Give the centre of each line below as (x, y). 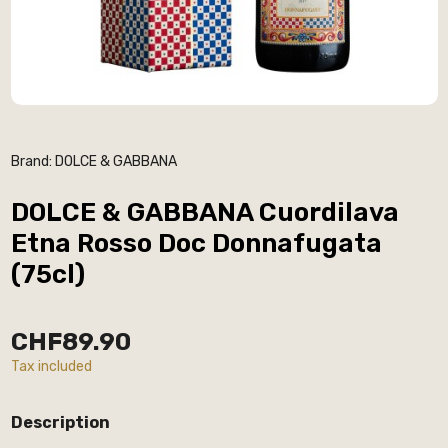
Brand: (31, 161)
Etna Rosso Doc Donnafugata (196, 243)
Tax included (51, 366)
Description (60, 422)
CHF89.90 (70, 341)
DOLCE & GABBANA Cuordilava (204, 212)
